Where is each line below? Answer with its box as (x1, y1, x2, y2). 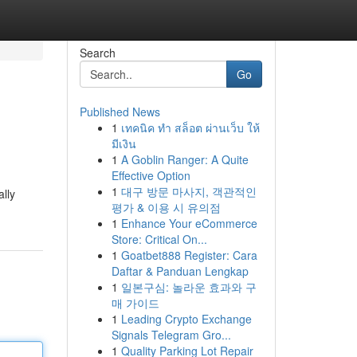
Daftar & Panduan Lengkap (111, 263, 249, 279)
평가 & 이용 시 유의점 (111, 199, 221, 215)
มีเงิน (111, 135, 136, 151)
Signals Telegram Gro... (111, 327, 231, 343)
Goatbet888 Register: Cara (120, 247, 257, 263)
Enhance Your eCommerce (120, 215, 257, 231)
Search (79, 45, 116, 61)
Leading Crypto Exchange (120, 311, 252, 327)
